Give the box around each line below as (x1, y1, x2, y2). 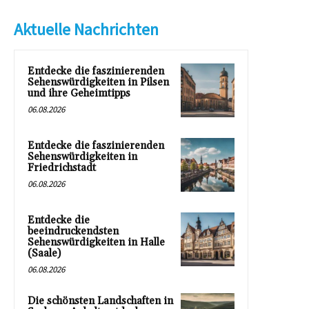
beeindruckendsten (28, 225, 119, 239)
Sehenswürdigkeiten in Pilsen (28, 76, 169, 90)
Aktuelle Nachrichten (14, 19, 159, 41)
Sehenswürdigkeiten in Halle (28, 236, 165, 250)
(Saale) (28, 247, 61, 261)
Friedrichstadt (28, 161, 96, 175)
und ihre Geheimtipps (28, 87, 130, 101)
